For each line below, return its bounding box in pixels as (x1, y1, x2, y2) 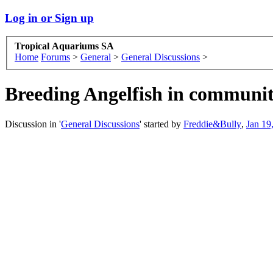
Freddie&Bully (183, 118, 241, 129)
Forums (41, 52, 70, 63)
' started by (140, 118, 183, 129)
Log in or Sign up (5, 11, 94, 24)
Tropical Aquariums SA (15, 41, 114, 52)
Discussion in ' (5, 118, 61, 129)
